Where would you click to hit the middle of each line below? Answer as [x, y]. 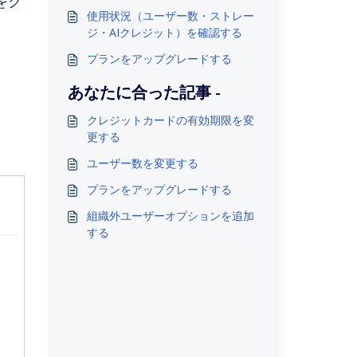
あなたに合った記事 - [144, 92]
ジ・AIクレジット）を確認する [164, 32]
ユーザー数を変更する [142, 163]
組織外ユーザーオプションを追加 [170, 216]
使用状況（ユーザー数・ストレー [170, 16]
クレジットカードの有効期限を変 [170, 120]
